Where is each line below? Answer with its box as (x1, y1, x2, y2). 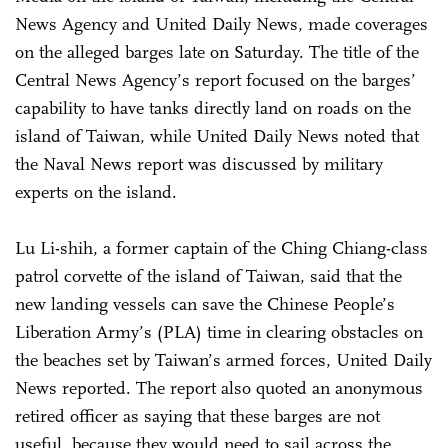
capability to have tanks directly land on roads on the (15, 96, 411, 119)
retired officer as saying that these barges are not (15, 404, 380, 427)
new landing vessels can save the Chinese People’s (15, 292, 395, 315)
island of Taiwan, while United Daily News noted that (15, 124, 419, 147)
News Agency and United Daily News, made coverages (15, 12, 428, 35)
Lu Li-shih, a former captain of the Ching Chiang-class (15, 236, 428, 259)
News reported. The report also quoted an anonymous (15, 376, 423, 399)
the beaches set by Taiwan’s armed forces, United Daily (15, 348, 432, 371)
